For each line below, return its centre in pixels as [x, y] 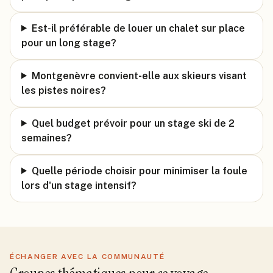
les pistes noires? [64, 90]
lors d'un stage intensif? [79, 185]
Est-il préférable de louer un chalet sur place [138, 28]
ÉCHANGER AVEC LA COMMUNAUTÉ [87, 256]
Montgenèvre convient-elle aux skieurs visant [139, 76]
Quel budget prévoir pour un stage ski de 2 [133, 123]
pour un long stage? [69, 43]
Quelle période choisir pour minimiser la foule [139, 171]
